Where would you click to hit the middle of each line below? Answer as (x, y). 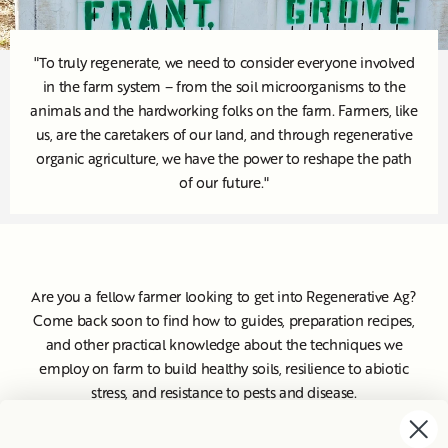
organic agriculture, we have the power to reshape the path (224, 157)
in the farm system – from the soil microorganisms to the (224, 85)
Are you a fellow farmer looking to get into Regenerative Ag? (224, 295)
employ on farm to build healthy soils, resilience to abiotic (224, 367)
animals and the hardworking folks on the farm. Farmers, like (224, 109)
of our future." (224, 181)
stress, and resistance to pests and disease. (224, 391)
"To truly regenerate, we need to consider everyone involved (224, 61)
